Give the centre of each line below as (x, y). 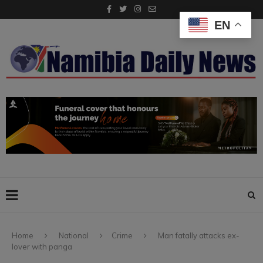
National (74, 235)
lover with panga (42, 246)
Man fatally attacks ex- (199, 235)
